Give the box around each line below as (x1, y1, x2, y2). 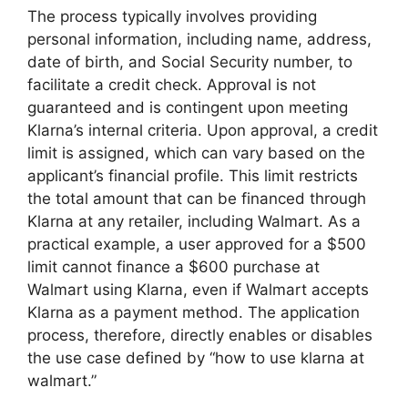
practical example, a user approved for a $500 (27, 234, 366, 253)
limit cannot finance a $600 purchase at (27, 257, 320, 276)
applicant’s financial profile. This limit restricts (27, 166, 358, 185)
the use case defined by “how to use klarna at (27, 348, 364, 367)
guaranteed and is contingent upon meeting (27, 97, 348, 117)
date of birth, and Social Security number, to (27, 52, 352, 71)
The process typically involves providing (27, 6, 317, 25)
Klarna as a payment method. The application (27, 302, 360, 321)
